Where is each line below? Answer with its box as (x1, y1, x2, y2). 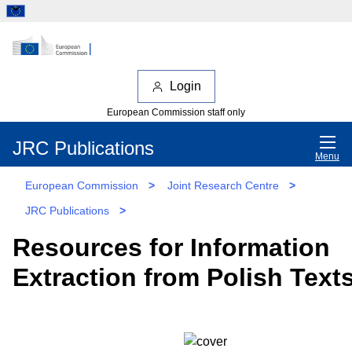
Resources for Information (13, 233, 330, 262)
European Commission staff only (107, 106, 245, 118)
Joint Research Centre (167, 178, 279, 192)
